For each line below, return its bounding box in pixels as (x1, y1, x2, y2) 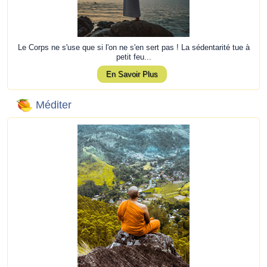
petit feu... (116, 52, 151, 62)
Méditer (36, 99, 72, 111)
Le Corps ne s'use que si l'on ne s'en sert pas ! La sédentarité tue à (17, 43, 250, 52)
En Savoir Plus (106, 70, 158, 79)
